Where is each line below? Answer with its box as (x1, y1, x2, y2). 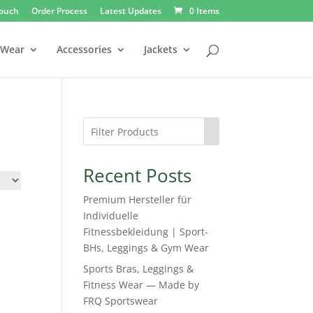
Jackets (143, 43, 177, 56)
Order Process (31, 5, 87, 17)
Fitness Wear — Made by (83, 278, 200, 291)
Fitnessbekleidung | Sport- (83, 225, 209, 238)
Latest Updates (99, 5, 161, 17)
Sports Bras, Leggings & (83, 262, 194, 275)
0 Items (189, 5, 219, 17)
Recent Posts (83, 163, 192, 188)
